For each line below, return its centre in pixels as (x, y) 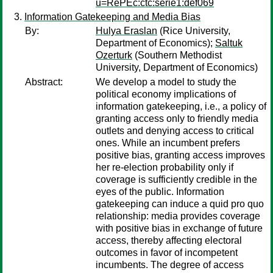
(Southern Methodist (177, 55)
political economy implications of (166, 94)
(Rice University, (194, 31)
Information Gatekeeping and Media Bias (112, 17)
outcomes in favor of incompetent (167, 253)
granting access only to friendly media (177, 119)
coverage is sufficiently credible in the (176, 179)
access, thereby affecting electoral (169, 240)
